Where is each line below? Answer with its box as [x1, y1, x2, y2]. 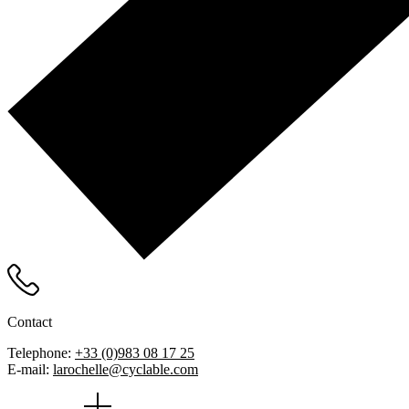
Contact [7, 314, 52, 330]
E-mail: [7, 362, 53, 378]
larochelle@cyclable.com [53, 362, 198, 378]
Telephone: [7, 345, 75, 362]
